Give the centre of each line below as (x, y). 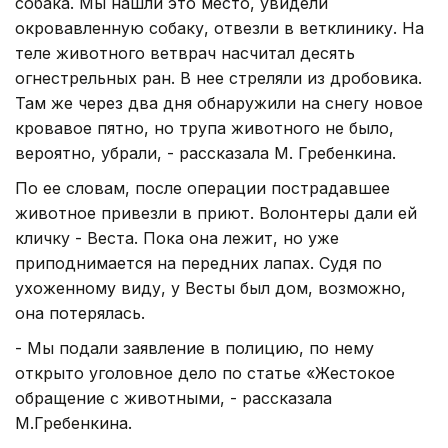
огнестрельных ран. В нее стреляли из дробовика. (218, 77)
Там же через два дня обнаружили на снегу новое (219, 102)
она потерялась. (80, 312)
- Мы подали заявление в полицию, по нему (194, 347)
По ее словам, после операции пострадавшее (202, 187)
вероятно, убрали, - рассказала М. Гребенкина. (205, 152)
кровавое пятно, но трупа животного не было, (204, 127)
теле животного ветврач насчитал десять (185, 52)
